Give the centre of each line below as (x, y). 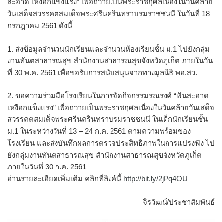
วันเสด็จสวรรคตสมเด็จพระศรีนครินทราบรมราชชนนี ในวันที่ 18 (109, 14)
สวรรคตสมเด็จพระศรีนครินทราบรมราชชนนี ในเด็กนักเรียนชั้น (108, 119)
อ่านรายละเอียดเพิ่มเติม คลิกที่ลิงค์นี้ (64, 179)
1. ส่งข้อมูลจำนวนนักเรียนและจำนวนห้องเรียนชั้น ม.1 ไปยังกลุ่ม (109, 49)
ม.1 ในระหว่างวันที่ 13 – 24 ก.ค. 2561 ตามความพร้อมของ (99, 131)
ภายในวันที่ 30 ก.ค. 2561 (47, 167)
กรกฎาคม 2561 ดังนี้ (40, 26)
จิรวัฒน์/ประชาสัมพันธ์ (179, 202)
